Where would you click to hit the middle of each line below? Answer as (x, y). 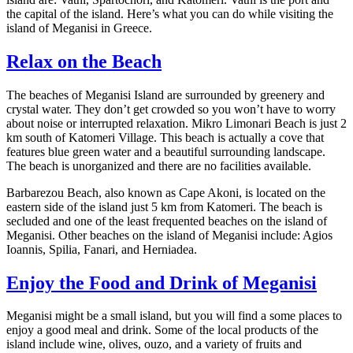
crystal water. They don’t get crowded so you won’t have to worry (171, 109)
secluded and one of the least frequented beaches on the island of (167, 221)
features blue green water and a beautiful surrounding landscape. (166, 151)
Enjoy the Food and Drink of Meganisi (162, 282)
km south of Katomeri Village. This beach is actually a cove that (165, 137)
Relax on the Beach (84, 61)
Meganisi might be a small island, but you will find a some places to (174, 316)
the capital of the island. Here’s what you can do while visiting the (170, 13)
